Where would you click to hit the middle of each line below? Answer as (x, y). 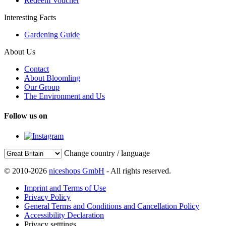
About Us (20, 51)
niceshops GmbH (77, 171)
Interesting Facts (30, 17)
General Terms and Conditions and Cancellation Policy (112, 206)
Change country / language (107, 153)
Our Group (42, 87)
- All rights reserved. (138, 171)
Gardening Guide (52, 34)
